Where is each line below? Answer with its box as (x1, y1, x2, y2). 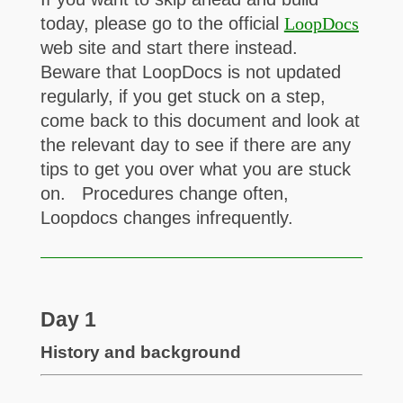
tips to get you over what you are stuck (40, 158, 351, 179)
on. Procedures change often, (40, 183, 289, 203)
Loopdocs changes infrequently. (40, 207, 293, 228)
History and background (40, 343, 241, 363)
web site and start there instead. (40, 37, 303, 58)
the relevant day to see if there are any (40, 134, 351, 155)
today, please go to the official (40, 13, 284, 33)
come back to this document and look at (40, 110, 360, 130)
